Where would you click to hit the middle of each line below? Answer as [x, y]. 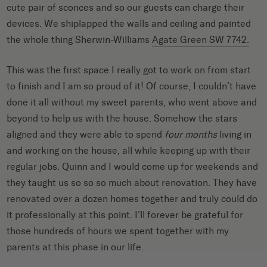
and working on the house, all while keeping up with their [129, 150]
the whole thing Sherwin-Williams [80, 39]
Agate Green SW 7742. [201, 39]
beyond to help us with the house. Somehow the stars [122, 118]
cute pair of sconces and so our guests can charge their [126, 7]
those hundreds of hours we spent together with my [118, 231]
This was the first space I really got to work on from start [129, 70]
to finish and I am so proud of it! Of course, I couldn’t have [132, 86]
